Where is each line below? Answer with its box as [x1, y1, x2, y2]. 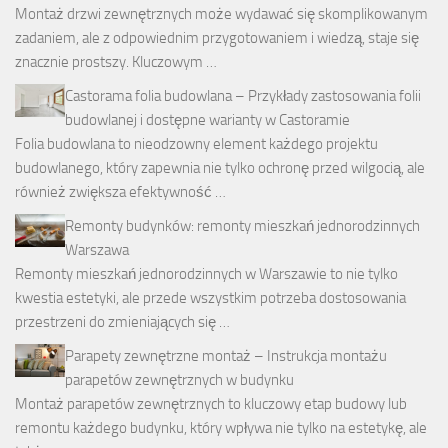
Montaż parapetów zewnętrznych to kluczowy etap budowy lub [15, 394, 407, 413]
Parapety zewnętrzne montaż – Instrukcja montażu [65, 346, 387, 365]
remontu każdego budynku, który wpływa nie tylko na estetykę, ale [15, 418, 427, 437]
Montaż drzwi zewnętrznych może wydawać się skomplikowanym [15, 4, 428, 23]
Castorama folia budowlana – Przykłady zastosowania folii [65, 86, 421, 105]
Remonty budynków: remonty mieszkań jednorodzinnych [65, 216, 420, 235]
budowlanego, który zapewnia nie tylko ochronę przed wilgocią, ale [15, 158, 425, 177]
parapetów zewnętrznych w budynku [65, 370, 294, 389]
